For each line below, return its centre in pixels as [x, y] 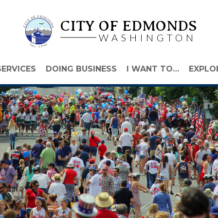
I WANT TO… [153, 69]
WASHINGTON [148, 37]
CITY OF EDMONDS [128, 26]
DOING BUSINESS [81, 69]
